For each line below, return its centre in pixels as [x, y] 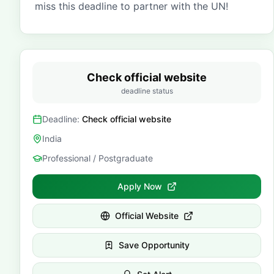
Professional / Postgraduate [98, 158]
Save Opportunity [154, 245]
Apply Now [139, 186]
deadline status [147, 91]
